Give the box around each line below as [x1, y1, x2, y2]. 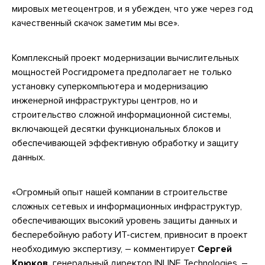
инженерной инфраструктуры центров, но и [12, 94, 198, 106]
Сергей [198, 243, 232, 256]
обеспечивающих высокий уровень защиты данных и [12, 215, 237, 227]
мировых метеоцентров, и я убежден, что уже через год [12, 2, 253, 15]
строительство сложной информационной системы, [12, 108, 231, 121]
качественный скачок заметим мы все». [12, 17, 179, 29]
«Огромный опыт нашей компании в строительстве [12, 186, 228, 199]
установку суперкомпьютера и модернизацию [12, 80, 208, 92]
